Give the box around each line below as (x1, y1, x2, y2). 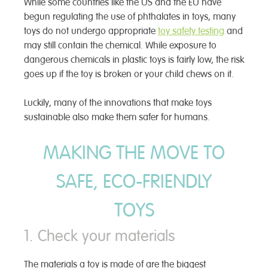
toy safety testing (158, 25, 224, 37)
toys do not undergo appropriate (24, 25, 158, 37)
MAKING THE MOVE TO (43, 141, 225, 165)
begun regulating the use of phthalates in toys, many (24, 10, 236, 23)
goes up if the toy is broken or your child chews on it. (24, 68, 234, 80)
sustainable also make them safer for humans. (24, 111, 210, 123)
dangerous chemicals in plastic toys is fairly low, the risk (24, 53, 244, 66)
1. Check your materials (24, 226, 175, 246)
